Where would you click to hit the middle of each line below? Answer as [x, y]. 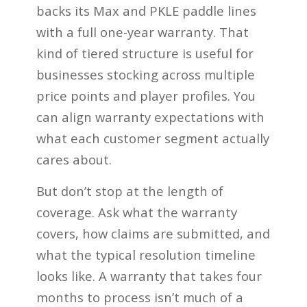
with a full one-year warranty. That [142, 32]
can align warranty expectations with [150, 116]
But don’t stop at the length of [130, 191]
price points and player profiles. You [146, 95]
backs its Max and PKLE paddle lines [146, 10]
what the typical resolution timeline [146, 255]
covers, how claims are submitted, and [153, 234]
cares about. [74, 159]
